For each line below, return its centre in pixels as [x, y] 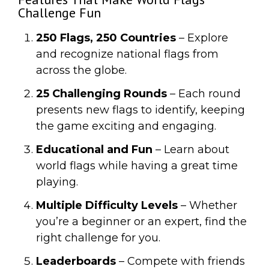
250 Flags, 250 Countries [106, 38]
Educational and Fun [94, 149]
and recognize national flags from [127, 54]
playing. [57, 182]
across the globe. [81, 70]
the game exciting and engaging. [126, 126]
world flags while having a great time [137, 165]
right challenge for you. [98, 237]
